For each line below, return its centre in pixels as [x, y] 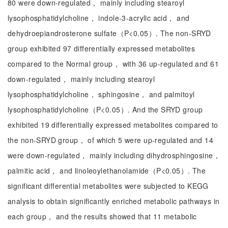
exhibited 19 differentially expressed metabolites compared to [113, 125]
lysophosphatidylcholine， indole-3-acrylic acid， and [99, 18]
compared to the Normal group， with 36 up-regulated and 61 [113, 64]
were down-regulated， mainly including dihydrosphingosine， [114, 155]
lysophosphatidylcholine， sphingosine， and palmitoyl [101, 94]
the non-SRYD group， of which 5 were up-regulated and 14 [111, 140]
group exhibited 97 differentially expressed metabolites [102, 48]
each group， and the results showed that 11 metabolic [102, 216]
